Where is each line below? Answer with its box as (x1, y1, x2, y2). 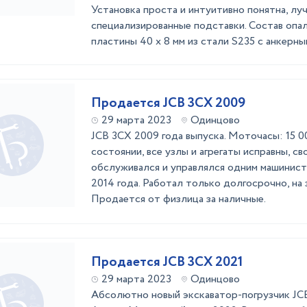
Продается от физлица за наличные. (91, 191, 266, 207)
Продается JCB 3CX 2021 (91, 252, 243, 272)
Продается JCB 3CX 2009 (91, 93, 245, 113)
